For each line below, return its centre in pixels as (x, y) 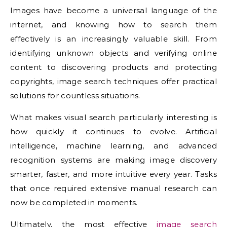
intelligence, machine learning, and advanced (113, 146)
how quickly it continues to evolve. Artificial (113, 132)
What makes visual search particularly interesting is (113, 118)
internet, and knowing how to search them (113, 25)
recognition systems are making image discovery (113, 160)
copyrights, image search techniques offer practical (113, 82)
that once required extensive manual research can (113, 188)
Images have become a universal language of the (113, 11)
